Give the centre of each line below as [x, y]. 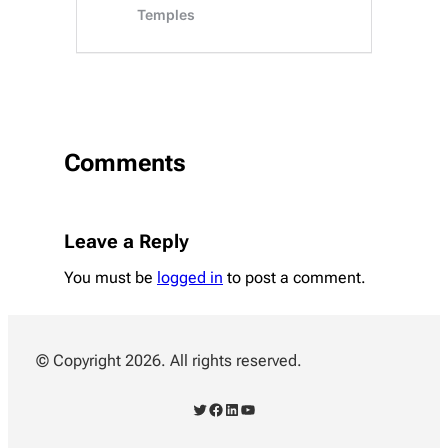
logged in [190, 277]
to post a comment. [294, 277]
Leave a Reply [126, 241]
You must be [110, 277]
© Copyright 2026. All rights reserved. [169, 361]
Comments [125, 162]
